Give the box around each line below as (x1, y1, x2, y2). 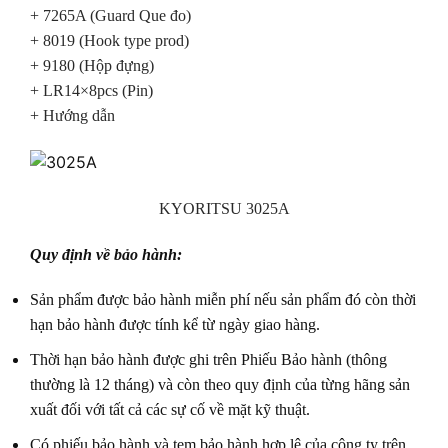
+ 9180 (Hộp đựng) (30, 57, 154, 75)
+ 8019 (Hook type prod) (30, 32, 189, 50)
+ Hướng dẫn (30, 107, 115, 125)
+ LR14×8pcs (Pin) (30, 82, 153, 100)
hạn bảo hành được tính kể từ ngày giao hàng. (30, 316, 320, 334)
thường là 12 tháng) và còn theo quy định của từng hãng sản (30, 375, 410, 393)
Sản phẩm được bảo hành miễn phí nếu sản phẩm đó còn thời (30, 291, 416, 309)
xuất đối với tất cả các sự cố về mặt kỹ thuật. (30, 400, 310, 418)
